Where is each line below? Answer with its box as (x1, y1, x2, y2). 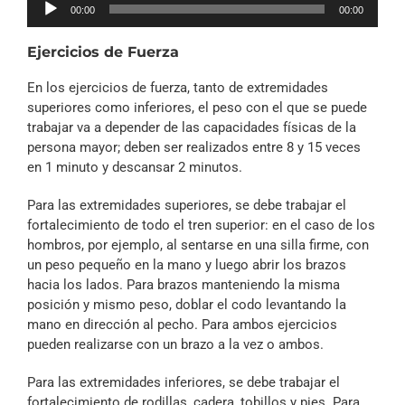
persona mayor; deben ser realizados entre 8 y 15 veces (27, 139, 361, 155)
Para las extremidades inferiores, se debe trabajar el (27, 374, 340, 391)
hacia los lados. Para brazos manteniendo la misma (27, 277, 340, 293)
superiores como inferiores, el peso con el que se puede (27, 99, 367, 116)
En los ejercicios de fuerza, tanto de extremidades (27, 80, 328, 96)
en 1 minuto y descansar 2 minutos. (27, 159, 242, 175)
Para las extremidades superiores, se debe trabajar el (27, 197, 346, 213)
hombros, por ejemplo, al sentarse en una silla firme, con (27, 237, 369, 253)
